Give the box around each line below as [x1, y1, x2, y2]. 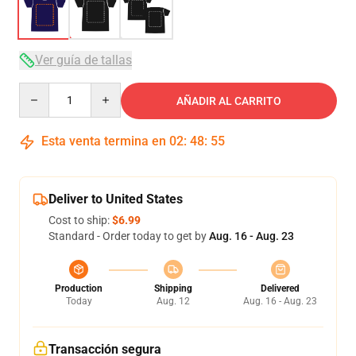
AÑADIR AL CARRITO [176, 95, 281, 107]
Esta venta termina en [38, 133, 169, 149]
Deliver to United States [48, 192, 183, 207]
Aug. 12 [156, 296, 190, 307]
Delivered [261, 283, 300, 294]
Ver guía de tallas [35, 52, 132, 68]
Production [55, 283, 103, 294]
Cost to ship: [48, 214, 112, 226]
